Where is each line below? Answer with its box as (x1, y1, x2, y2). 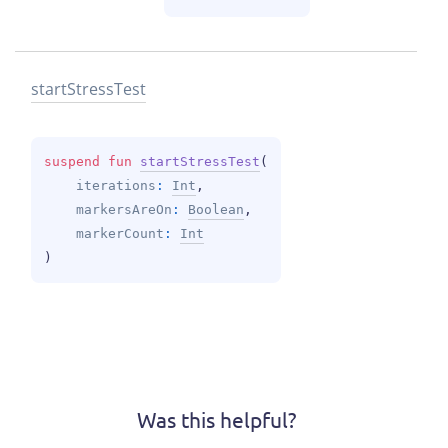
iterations (76, 177, 156, 193)
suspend (44, 153, 108, 169)
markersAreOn (76, 201, 172, 217)
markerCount (76, 225, 164, 241)
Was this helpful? (136, 405, 296, 432)
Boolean (188, 201, 244, 217)
